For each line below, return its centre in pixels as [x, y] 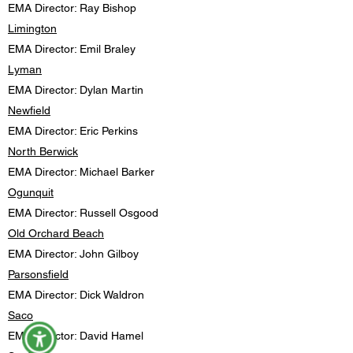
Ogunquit [31, 192]
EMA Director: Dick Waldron [76, 295]
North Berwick [43, 151]
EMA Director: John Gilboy [73, 254]
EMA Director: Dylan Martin [76, 90]
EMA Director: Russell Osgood [83, 213]
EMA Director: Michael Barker [81, 172]
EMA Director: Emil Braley [72, 49]
